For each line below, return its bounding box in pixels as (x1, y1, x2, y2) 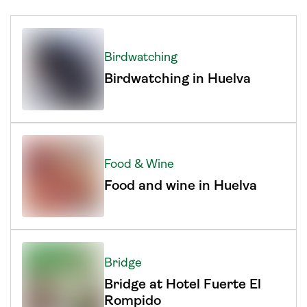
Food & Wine (104, 158, 174, 171)
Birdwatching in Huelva (104, 72, 251, 86)
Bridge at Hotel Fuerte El (104, 278, 261, 292)
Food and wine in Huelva (104, 179, 257, 193)
